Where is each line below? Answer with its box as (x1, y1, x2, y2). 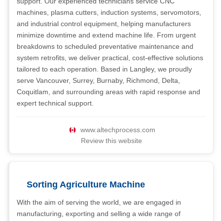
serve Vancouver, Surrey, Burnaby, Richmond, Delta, (17, 76, 180, 84)
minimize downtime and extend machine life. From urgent (17, 31, 196, 39)
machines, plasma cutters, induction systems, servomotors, (17, 8, 201, 16)
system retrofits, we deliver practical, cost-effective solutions (17, 54, 203, 62)
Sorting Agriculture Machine (27, 180, 145, 189)
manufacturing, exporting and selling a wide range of (17, 210, 181, 218)
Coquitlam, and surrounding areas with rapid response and (17, 88, 200, 96)
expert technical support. (17, 99, 94, 107)
